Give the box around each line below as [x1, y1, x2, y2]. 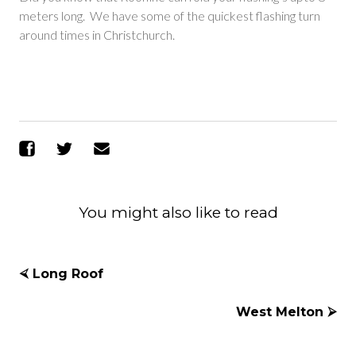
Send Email [128, 141, 188, 157]
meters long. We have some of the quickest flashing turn [19, 7, 320, 23]
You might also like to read [78, 203, 278, 222]
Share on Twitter [91, 141, 180, 157]
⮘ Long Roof [19, 265, 103, 281]
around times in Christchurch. [19, 26, 175, 42]
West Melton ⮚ [236, 304, 337, 319]
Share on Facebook [53, 141, 159, 157]
